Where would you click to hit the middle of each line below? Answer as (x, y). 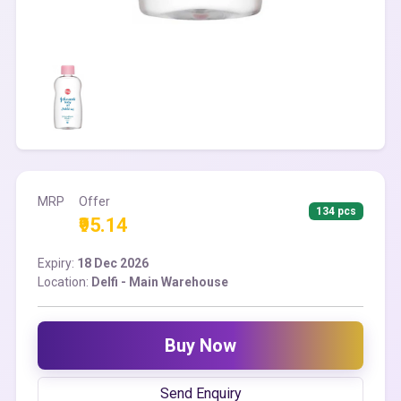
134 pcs (337, 211)
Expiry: (57, 263)
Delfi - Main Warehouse (160, 282)
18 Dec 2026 (113, 263)
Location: (64, 282)
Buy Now (200, 346)
